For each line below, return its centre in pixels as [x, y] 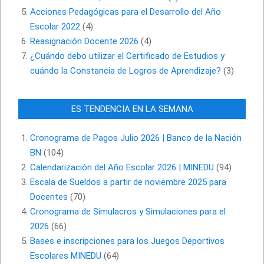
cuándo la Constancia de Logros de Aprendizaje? [126, 71]
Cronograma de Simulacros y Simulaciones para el [128, 212]
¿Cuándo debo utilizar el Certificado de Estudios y [127, 56]
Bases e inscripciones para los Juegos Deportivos [127, 241]
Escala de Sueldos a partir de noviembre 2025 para [128, 182]
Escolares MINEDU [66, 256]
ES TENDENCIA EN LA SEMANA [132, 109]
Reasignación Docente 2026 [84, 42]
